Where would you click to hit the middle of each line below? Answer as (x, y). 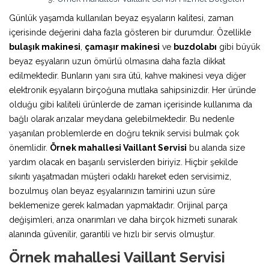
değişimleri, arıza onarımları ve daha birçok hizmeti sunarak (123, 219)
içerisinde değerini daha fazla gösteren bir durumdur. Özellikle (130, 32)
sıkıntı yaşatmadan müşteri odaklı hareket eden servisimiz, (120, 176)
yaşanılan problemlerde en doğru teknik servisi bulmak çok (124, 133)
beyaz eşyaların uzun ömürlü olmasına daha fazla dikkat (117, 61)
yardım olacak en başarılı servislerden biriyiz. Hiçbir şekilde (123, 162)
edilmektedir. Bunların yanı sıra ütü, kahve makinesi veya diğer (128, 75)
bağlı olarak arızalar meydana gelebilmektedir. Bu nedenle (122, 119)
